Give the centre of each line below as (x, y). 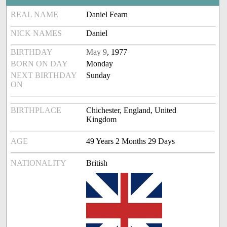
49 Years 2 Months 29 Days (131, 141)
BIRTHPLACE (36, 110)
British (97, 163)
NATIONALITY (39, 163)
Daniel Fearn (107, 15)
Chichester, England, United (131, 110)
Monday (100, 64)
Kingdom (102, 120)
